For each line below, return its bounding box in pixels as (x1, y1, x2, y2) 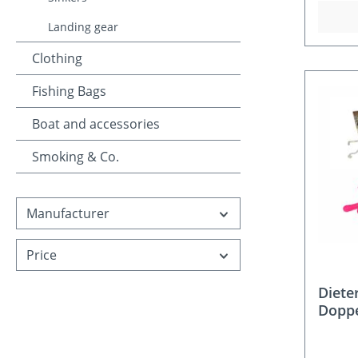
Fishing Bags (32, 82, 106, 101)
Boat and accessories (32, 115, 160, 133)
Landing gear (48, 19, 118, 35)
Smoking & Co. (32, 148, 119, 166)
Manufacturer (26, 205, 109, 223)
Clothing (32, 50, 82, 68)
